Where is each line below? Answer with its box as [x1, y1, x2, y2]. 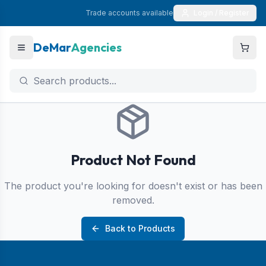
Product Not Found [70, 151, 196, 169]
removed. [112, 194, 154, 206]
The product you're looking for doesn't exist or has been [4, 180, 262, 192]
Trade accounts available [85, 8, 173, 17]
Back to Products [105, 223, 175, 233]
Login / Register [194, 8, 249, 17]
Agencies [71, 40, 122, 55]
